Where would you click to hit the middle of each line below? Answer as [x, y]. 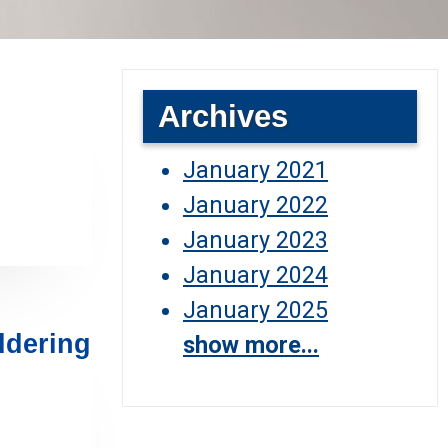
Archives [223, 116]
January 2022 [255, 205]
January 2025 [255, 310]
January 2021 [255, 170]
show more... [251, 345]
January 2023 [255, 240]
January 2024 [255, 275]
